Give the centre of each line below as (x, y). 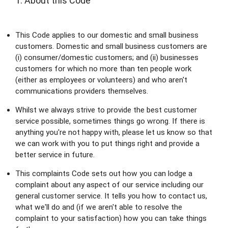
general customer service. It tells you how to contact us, (111, 196)
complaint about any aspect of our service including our (109, 184)
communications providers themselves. (82, 91)
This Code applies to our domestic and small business (107, 35)
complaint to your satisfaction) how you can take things (111, 218)
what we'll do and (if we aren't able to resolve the (99, 207)
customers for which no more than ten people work (103, 68)
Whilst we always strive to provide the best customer (106, 110)
